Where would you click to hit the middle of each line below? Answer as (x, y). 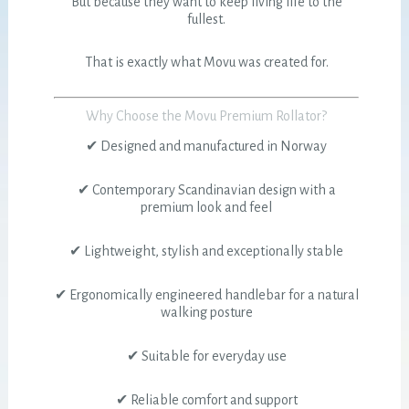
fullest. (207, 20)
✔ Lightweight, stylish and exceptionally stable (207, 252)
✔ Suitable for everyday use (206, 357)
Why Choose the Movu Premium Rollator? (207, 116)
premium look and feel (207, 208)
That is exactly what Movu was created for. (206, 63)
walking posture (206, 313)
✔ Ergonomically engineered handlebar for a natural (206, 295)
